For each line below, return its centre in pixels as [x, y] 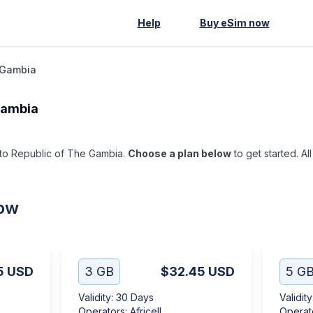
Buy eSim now [234, 23]
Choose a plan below [180, 153]
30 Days [135, 297]
